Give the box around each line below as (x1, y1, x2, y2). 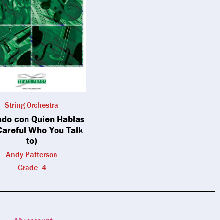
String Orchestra (5, 100, 59, 110)
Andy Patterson (6, 149, 58, 160)
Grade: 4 (17, 163, 46, 173)
